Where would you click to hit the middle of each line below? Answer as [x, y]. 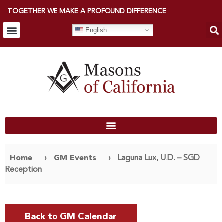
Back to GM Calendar [71, 216]
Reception [23, 170]
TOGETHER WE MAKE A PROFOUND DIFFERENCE [87, 11]
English [95, 30]
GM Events [75, 158]
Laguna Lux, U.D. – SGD [158, 158]
